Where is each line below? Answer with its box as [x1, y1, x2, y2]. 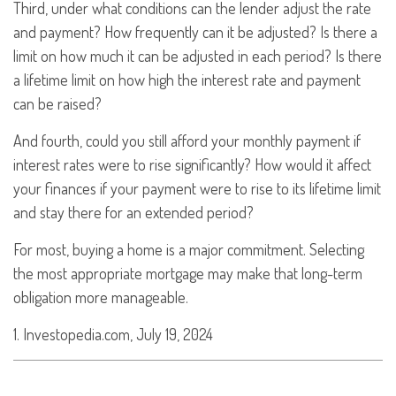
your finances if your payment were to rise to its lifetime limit [13, 179, 381, 198]
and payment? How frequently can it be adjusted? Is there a [13, 22, 377, 42]
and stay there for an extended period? [13, 202, 254, 222]
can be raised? [13, 94, 102, 113]
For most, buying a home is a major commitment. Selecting [13, 240, 364, 259]
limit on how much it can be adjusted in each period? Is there [13, 46, 382, 65]
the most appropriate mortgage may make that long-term [13, 263, 362, 283]
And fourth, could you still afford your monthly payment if [13, 131, 361, 150]
